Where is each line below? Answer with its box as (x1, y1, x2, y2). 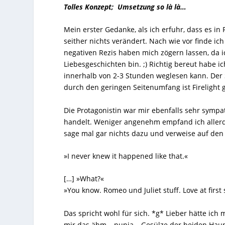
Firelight (192, 82, 220, 92)
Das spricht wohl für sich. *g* (64, 208, 166, 218)
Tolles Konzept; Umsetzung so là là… (64, 2, 187, 12)
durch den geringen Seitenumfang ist (64, 82, 193, 92)
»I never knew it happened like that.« (64, 151, 188, 161)
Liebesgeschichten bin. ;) (64, 59, 150, 69)
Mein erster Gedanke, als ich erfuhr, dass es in (64, 25, 223, 35)
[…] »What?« (64, 174, 104, 184)
